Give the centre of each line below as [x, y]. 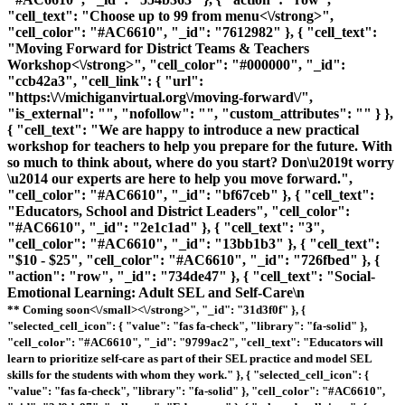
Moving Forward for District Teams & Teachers [162, 48]
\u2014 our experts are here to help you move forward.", [180, 178]
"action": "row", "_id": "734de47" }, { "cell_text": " [171, 276]
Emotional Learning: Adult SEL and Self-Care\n [156, 292]
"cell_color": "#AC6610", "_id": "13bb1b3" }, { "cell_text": [193, 243]
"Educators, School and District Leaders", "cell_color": [179, 211]
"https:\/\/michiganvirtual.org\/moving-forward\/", [160, 97]
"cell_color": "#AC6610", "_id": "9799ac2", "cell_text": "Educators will [195, 342]
